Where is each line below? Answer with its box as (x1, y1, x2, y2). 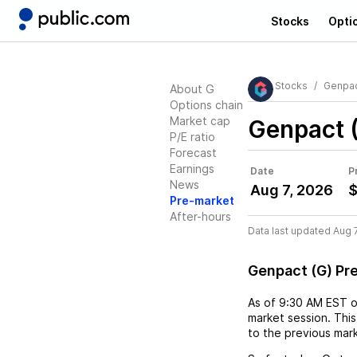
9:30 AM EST (279, 296, 347, 309)
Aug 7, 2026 (250, 182, 333, 198)
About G (170, 82, 214, 96)
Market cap (170, 114, 230, 127)
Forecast (170, 146, 217, 159)
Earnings (170, 162, 214, 175)
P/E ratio (170, 130, 215, 143)
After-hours (170, 210, 231, 223)
